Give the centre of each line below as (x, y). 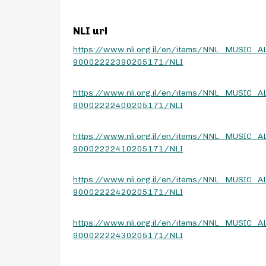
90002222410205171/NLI (128, 149)
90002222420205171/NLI (128, 192)
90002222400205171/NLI (128, 105)
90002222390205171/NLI (128, 62)
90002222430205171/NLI (128, 235)
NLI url (90, 31)
